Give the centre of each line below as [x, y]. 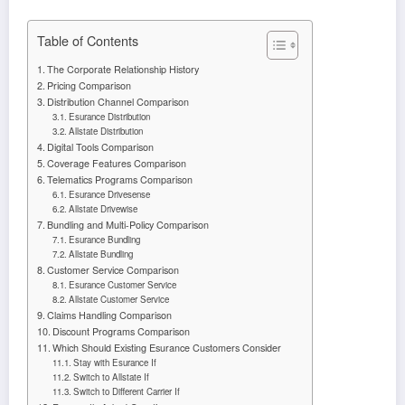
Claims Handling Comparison [110, 315]
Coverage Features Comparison [117, 163]
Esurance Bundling [105, 239]
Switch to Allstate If [112, 377]
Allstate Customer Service [119, 299]
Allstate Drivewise [104, 208]
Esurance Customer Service [123, 284]
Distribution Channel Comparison [118, 101]
